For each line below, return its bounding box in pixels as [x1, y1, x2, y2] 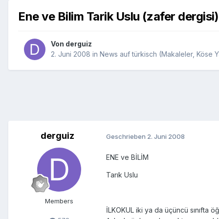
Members [45, 197, 73, 205]
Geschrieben [106, 132, 147, 140]
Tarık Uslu [106, 171, 138, 179]
